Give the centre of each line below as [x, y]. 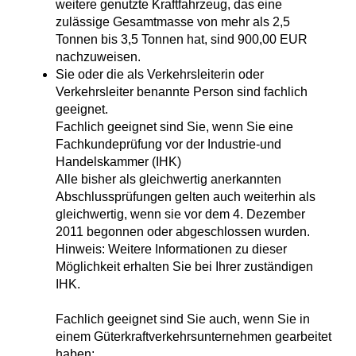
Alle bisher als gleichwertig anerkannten [168, 180]
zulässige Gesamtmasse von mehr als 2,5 [173, 22]
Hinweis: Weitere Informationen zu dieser [171, 250]
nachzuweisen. [98, 57]
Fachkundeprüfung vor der [132, 145]
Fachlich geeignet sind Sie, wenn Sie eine [174, 127]
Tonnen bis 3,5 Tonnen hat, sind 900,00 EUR [182, 40]
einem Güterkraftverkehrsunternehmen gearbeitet [193, 337]
